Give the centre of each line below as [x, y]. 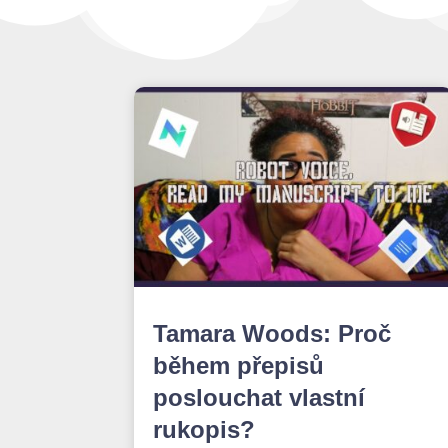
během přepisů [239, 365]
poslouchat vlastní [259, 397]
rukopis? [204, 429]
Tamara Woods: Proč [272, 333]
